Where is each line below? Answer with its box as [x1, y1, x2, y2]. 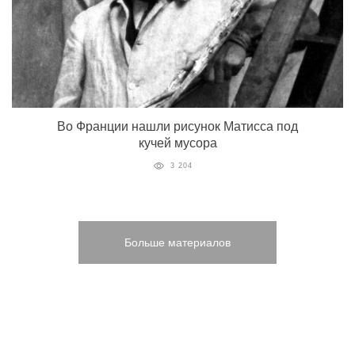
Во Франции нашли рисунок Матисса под [57, 120, 298, 134]
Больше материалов [124, 236, 231, 250]
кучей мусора [138, 136, 217, 151]
